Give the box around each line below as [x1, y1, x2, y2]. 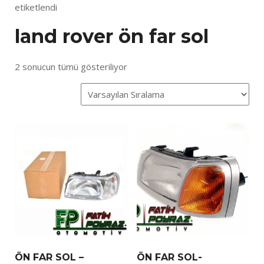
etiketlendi [15, 1, 57, 13]
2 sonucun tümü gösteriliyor [15, 60, 127, 72]
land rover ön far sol [15, 25, 209, 48]
